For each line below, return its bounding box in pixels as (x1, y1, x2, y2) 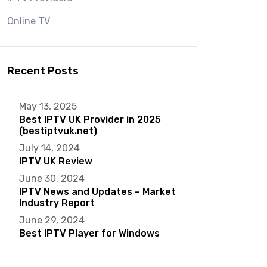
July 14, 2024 (19, 142, 80, 154)
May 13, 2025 (19, 101, 77, 112)
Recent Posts (7, 64, 79, 77)
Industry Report (19, 197, 95, 209)
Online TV (7, 15, 50, 27)
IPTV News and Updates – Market (19, 186, 176, 197)
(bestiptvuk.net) (19, 125, 97, 136)
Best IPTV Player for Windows (19, 228, 160, 239)
